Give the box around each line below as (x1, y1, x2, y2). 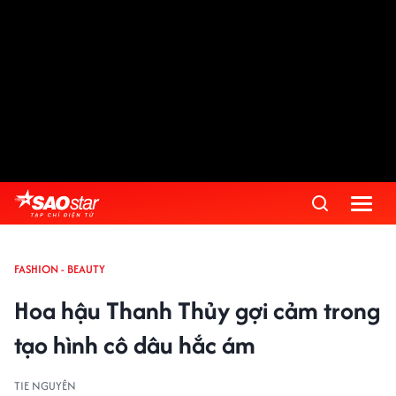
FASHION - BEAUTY (14, 261, 105, 278)
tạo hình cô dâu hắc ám (14, 327, 255, 362)
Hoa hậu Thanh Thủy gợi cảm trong (14, 293, 380, 328)
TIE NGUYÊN (14, 377, 76, 394)
